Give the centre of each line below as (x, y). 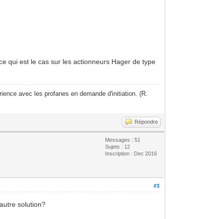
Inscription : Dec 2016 (131, 153)
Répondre (146, 121)
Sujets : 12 (118, 146)
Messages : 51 (123, 140)
